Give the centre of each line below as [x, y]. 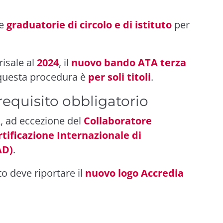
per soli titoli [119, 77]
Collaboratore [118, 120]
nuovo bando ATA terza [129, 62]
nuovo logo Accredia [134, 173]
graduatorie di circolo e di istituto [89, 24]
